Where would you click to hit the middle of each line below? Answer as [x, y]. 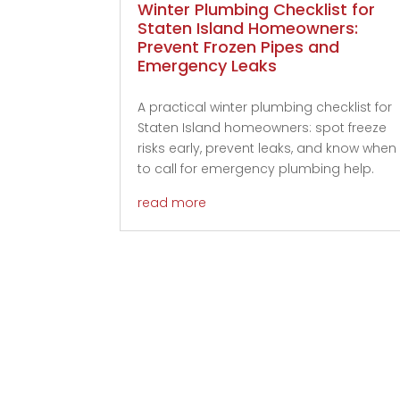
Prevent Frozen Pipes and [239, 46]
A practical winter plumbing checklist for [265, 107]
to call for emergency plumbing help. [256, 168]
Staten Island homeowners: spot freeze [262, 127]
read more [172, 202]
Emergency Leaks [208, 65]
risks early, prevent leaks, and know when [267, 148]
